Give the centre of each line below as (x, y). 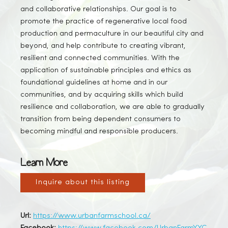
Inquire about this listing (83, 182)
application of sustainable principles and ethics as (106, 70)
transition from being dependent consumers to (101, 119)
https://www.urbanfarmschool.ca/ (92, 216)
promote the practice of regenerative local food (104, 22)
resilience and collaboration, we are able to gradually (112, 107)
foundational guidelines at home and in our (94, 83)
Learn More (44, 163)
